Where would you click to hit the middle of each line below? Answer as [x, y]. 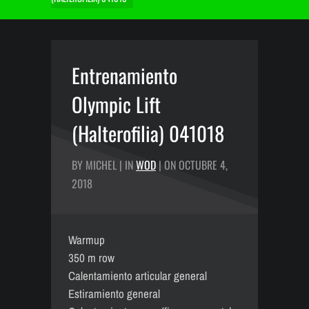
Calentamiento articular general [138, 276]
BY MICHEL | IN [104, 165]
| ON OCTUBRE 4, [192, 165]
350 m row [91, 258]
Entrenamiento [124, 75]
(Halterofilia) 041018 [148, 133]
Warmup [87, 240]
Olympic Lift [116, 104]
